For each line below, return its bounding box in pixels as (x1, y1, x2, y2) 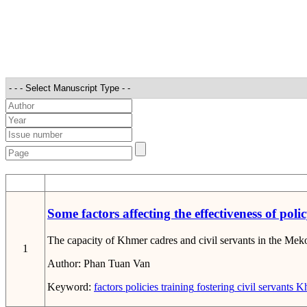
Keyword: (47, 281, 94, 293)
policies (123, 281, 158, 293)
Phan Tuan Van (84, 258, 150, 270)
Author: (47, 258, 84, 270)
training (158, 281, 194, 293)
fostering (194, 281, 234, 293)
